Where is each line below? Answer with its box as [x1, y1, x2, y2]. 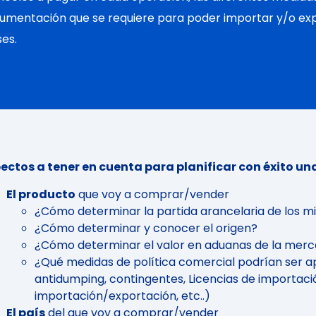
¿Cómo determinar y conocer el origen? [35, 219, 257, 236]
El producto [6, 186, 75, 202]
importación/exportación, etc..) [35, 287, 210, 304]
